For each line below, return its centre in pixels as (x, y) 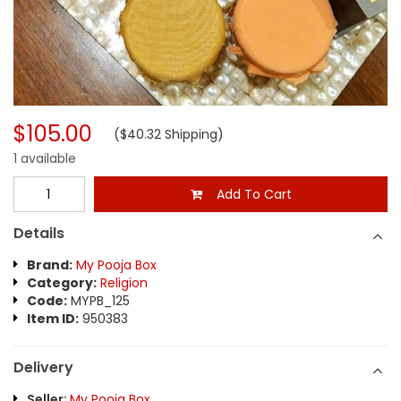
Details (39, 233)
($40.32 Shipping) (158, 134)
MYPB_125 (98, 301)
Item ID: (53, 319)
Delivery (43, 367)
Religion (124, 283)
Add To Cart (247, 194)
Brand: (50, 265)
